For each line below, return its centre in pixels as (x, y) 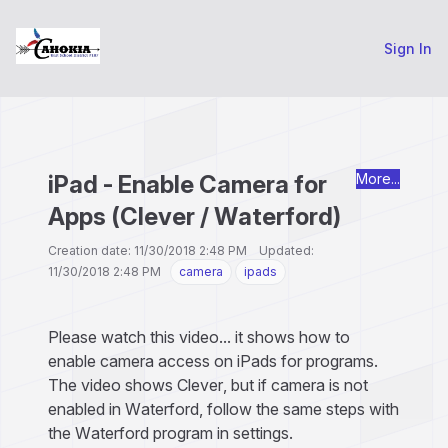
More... (378, 178)
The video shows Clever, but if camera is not (208, 385)
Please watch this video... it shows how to (199, 337)
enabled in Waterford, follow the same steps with (223, 409)
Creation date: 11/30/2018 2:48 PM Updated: (181, 250)
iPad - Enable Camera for (187, 184)
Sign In (408, 48)
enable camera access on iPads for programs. (213, 361)
